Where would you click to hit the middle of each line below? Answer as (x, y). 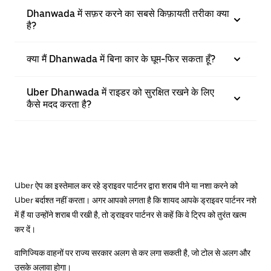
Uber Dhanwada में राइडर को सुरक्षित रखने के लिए (120, 92)
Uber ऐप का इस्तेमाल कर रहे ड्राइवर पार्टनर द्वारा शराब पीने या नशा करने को (126, 185)
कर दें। (25, 229)
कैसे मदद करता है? (59, 104)
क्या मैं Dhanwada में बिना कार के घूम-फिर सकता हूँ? (121, 59)
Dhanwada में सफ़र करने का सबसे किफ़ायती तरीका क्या (128, 13)
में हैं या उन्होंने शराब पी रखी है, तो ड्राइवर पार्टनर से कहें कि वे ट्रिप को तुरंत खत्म (130, 214)
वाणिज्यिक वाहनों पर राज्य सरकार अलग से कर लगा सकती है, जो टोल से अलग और (132, 253)
